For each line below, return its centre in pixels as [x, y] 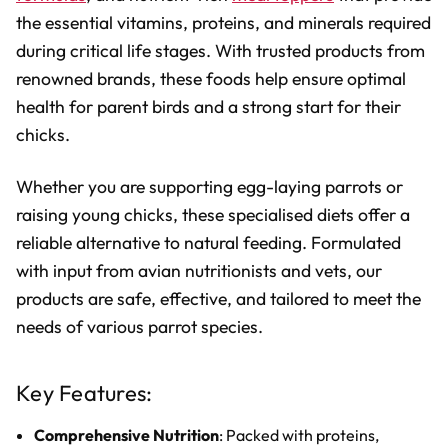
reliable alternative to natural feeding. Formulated [208, 242]
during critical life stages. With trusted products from [220, 50]
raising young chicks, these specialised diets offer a [213, 214]
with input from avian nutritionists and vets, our [199, 270]
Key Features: [84, 393]
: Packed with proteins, [299, 434]
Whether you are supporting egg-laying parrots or [209, 186]
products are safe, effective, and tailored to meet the [218, 298]
